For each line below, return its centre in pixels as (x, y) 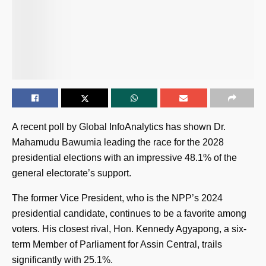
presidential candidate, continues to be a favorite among (129, 213)
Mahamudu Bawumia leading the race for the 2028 (118, 142)
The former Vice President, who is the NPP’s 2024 (117, 198)
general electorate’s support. (72, 173)
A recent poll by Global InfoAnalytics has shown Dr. (119, 126)
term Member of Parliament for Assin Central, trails (117, 244)
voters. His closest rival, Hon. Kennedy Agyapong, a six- (129, 229)
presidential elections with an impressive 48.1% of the (124, 157)
